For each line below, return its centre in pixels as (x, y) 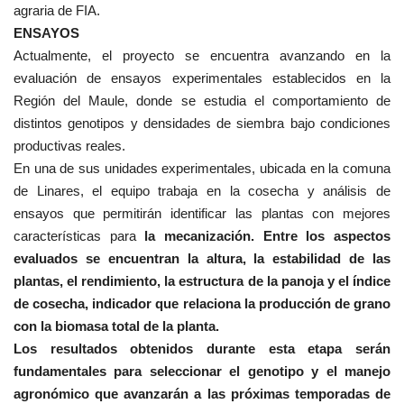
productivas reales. (69, 146)
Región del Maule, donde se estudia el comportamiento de (202, 101)
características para (75, 236)
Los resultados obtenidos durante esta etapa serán (202, 349)
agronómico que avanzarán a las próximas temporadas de (202, 394)
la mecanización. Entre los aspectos (263, 236)
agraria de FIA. (57, 11)
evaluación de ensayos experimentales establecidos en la (202, 78)
